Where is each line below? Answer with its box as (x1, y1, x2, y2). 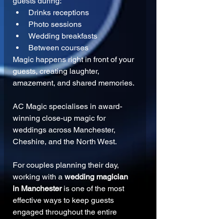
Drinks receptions (28, 8, 89, 18)
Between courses (28, 43, 88, 53)
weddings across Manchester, (13, 125, 117, 135)
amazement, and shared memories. (13, 78, 134, 88)
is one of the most (62, 184, 126, 194)
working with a (13, 172, 65, 182)
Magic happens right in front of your (13, 55, 136, 65)
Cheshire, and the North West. (13, 137, 117, 147)
